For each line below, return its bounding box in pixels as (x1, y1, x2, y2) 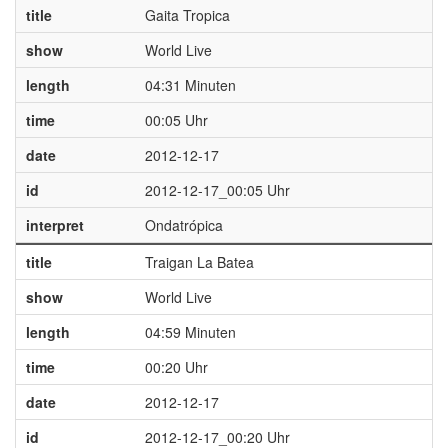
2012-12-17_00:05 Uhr (144, 180, 290, 200)
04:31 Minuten (144, 75, 236, 95)
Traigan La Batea (144, 252, 254, 272)
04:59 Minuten (144, 322, 236, 342)
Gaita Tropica (144, 5, 230, 25)
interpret (25, 215, 84, 235)
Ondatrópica (144, 215, 223, 235)
